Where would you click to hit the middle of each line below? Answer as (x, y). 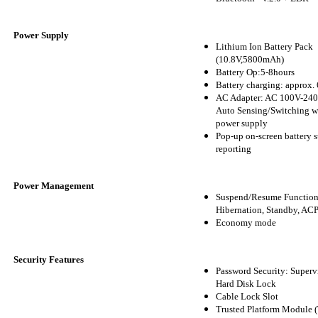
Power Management (54, 186)
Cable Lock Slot (247, 297)
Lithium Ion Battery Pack (264, 47)
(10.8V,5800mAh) (250, 60)
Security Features (49, 260)
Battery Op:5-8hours (255, 72)
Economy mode (246, 223)
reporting (234, 149)
